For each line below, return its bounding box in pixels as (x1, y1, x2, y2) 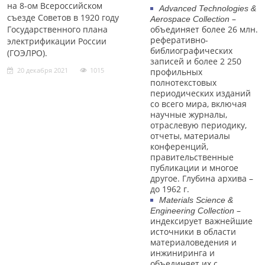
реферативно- (150, 34, 208, 46)
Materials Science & (159, 195, 233, 205)
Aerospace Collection (150, 14, 232, 24)
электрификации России (7, 35, 106, 47)
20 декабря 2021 (17, 66, 68, 75)
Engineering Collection (150, 206, 237, 215)
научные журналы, (150, 109, 227, 120)
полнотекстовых (150, 77, 216, 88)
